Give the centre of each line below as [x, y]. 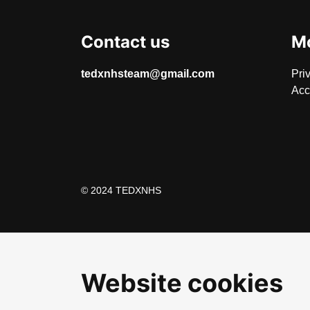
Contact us [125, 42]
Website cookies [182, 283]
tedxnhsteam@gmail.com [148, 74]
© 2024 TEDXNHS [121, 191]
